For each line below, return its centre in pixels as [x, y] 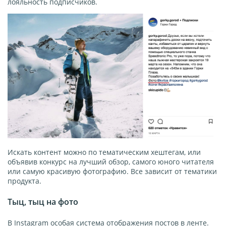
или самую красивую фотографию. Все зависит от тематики [112, 171]
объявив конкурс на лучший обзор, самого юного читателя [111, 161]
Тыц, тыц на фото [43, 202]
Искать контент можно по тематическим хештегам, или [104, 152]
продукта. [24, 181]
